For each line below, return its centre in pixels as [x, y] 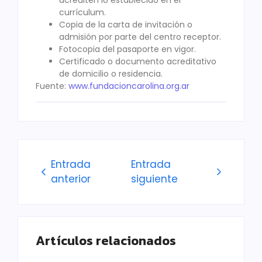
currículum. [82, 12]
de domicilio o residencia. [111, 73]
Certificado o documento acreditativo [138, 61]
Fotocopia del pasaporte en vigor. [127, 49]
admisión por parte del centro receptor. [140, 37]
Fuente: [52, 86]
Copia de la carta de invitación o [126, 24]
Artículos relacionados [106, 241]
